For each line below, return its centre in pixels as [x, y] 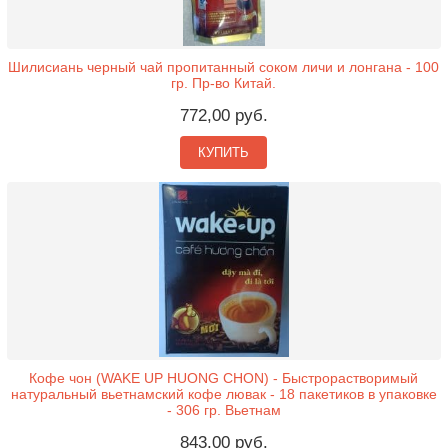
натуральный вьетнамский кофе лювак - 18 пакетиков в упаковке [223, 393]
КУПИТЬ [224, 152]
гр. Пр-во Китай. [224, 82]
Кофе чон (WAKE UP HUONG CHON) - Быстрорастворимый [224, 377]
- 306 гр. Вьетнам [223, 409]
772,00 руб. [223, 115]
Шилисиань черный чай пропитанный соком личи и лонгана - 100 [224, 66]
